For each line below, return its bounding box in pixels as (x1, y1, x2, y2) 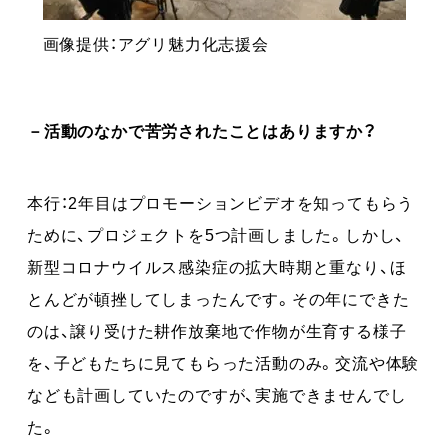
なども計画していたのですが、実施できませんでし (27, 381, 407, 406)
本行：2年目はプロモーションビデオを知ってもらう (27, 189, 415, 214)
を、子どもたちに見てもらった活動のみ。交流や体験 (27, 349, 420, 374)
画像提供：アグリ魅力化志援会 (42, 30, 269, 55)
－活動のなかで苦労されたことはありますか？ (27, 117, 377, 142)
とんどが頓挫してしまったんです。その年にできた (27, 285, 410, 310)
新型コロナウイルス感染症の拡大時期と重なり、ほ (27, 253, 407, 278)
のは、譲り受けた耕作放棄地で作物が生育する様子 (27, 317, 407, 342)
